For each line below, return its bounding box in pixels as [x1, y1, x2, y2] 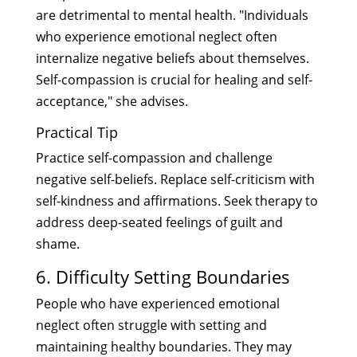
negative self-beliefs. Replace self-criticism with [35, 170, 315, 188]
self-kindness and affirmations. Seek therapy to [35, 191, 318, 210]
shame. [35, 234, 80, 253]
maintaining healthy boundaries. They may [35, 337, 292, 355]
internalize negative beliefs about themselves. [35, 49, 309, 67]
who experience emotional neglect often [35, 27, 277, 45]
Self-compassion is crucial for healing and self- [35, 70, 312, 88]
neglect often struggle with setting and [35, 316, 267, 334]
